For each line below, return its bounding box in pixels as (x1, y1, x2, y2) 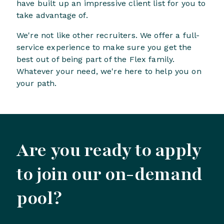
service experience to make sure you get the (16, 42, 192, 52)
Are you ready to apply (16, 138, 201, 163)
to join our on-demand (16, 162, 202, 187)
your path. (16, 78, 57, 88)
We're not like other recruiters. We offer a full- (16, 30, 200, 40)
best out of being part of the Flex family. (16, 54, 175, 64)
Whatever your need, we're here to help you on (16, 66, 201, 76)
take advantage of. (16, 10, 88, 20)
